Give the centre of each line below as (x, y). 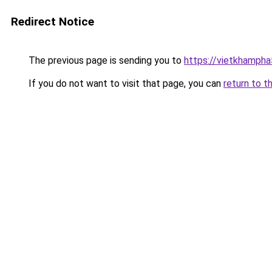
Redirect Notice (53, 22)
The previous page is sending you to (105, 60)
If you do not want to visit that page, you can (125, 83)
